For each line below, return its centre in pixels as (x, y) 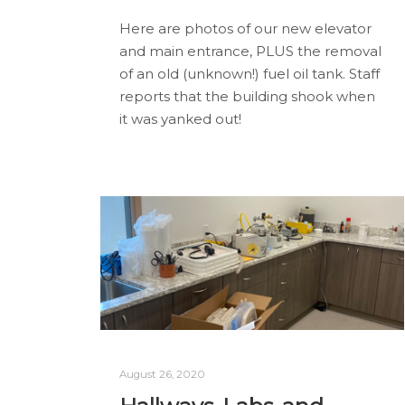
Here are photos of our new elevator (245, 29)
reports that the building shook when (247, 97)
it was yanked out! (180, 119)
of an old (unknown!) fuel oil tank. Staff (250, 74)
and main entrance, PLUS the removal (250, 52)
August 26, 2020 (162, 374)
